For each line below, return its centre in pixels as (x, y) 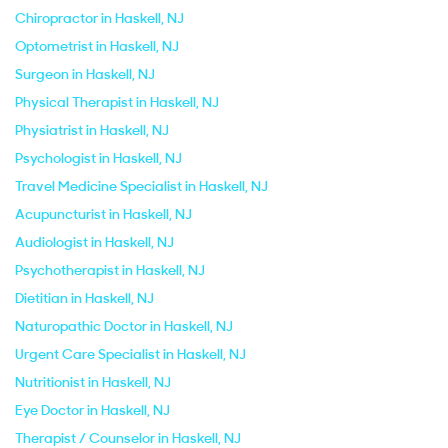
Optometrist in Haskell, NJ (97, 46)
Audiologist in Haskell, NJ (94, 242)
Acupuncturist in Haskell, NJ (103, 214)
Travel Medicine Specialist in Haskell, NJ (141, 186)
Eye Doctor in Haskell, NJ (92, 410)
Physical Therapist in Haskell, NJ (117, 102)
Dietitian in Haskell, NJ (84, 298)
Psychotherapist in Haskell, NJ (110, 270)
